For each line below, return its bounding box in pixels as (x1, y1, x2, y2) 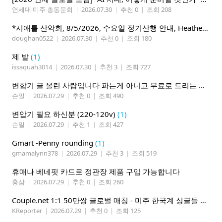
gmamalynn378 (12, 149, 58, 158)
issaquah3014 (12, 62, 52, 72)
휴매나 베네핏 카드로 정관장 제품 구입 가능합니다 (12, 166, 180, 177)
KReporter (12, 206, 42, 216)
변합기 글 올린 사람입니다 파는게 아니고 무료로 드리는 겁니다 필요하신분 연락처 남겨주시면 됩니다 (199, 80, 205, 91)
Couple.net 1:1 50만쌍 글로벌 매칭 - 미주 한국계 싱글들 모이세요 (200, 195, 206, 206)
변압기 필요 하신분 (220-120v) (12, 109, 115, 119)
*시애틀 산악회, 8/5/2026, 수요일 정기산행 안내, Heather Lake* (202, 23, 208, 33)
